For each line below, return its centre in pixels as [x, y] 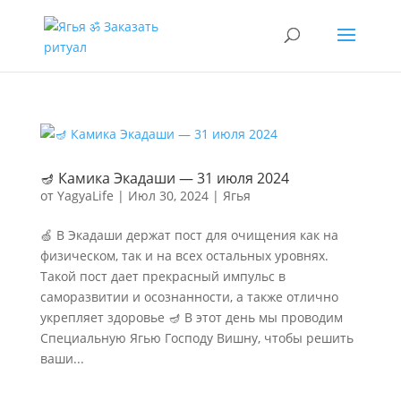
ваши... [62, 358]
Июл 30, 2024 [168, 196]
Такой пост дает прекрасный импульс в [162, 276]
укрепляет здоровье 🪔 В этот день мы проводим [191, 317]
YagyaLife [85, 196]
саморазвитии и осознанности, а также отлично [189, 297]
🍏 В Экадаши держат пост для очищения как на [189, 235]
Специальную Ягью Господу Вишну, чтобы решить [196, 338]
